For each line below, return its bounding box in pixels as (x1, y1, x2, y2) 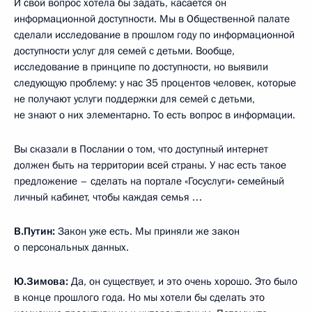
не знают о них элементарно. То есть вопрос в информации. (14, 107, 295, 122)
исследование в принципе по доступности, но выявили (14, 59, 268, 74)
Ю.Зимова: (14, 274, 71, 288)
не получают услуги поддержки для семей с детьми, (14, 91, 255, 106)
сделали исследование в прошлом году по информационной (14, 27, 295, 42)
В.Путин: (14, 224, 58, 238)
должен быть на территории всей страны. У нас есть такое (14, 157, 286, 172)
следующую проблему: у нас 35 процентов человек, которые (14, 75, 296, 90)
